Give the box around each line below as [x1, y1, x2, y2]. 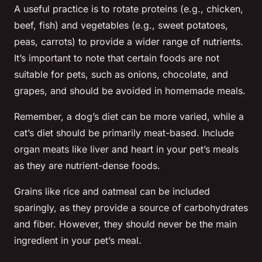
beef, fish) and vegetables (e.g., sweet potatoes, [14, 19, 228, 32]
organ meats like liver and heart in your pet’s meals [14, 143, 239, 156]
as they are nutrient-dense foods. [14, 160, 160, 172]
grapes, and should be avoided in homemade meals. [14, 85, 246, 97]
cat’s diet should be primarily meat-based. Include [14, 127, 234, 139]
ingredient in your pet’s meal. [14, 235, 142, 247]
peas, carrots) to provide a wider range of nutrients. [14, 36, 243, 48]
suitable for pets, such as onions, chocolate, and [14, 68, 228, 81]
